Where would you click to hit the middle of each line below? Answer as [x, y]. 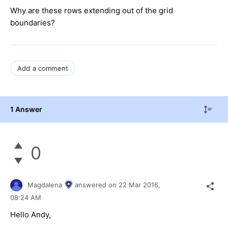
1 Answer [26, 109]
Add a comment [43, 68]
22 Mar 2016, [140, 184]
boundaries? [33, 23]
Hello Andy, [31, 215]
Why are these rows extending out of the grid [92, 11]
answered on [97, 184]
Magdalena [45, 184]
